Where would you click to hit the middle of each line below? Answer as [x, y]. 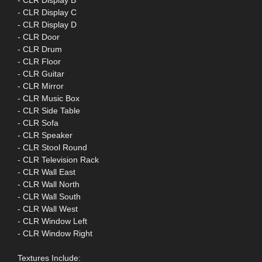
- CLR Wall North [49, 185]
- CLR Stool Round [52, 148]
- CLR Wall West [48, 209]
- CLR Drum [40, 49]
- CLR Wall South [49, 197]
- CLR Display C [47, 13]
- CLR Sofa [38, 123]
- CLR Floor [39, 62]
